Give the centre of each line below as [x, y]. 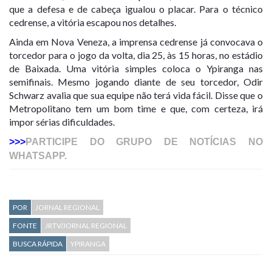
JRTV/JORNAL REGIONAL [86, 225]
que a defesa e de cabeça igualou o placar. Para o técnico [136, 8]
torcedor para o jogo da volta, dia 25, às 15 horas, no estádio [136, 55]
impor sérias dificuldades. [63, 121]
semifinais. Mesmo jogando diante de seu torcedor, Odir [136, 81]
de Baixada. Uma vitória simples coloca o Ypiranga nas [136, 68]
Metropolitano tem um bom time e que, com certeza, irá [136, 108]
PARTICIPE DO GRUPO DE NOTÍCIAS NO [144, 141]
